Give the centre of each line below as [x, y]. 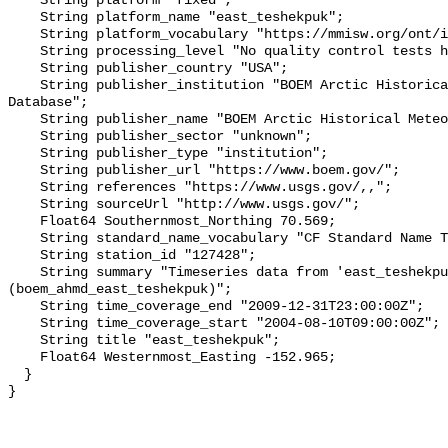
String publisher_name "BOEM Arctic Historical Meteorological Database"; [24, 120]
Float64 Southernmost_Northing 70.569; [24, 222]
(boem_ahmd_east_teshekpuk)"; [120, 290]
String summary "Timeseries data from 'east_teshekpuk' [24, 273]
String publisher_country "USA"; [24, 69]
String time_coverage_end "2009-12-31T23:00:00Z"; [24, 307]
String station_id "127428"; [24, 256]
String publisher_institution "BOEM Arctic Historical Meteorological [24, 86]
